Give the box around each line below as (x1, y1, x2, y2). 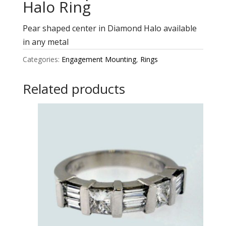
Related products (22, 79, 125, 98)
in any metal (22, 36, 69, 47)
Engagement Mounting (61, 54, 136, 64)
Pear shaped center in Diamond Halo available (22, 22, 197, 34)
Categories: (22, 54, 62, 64)
